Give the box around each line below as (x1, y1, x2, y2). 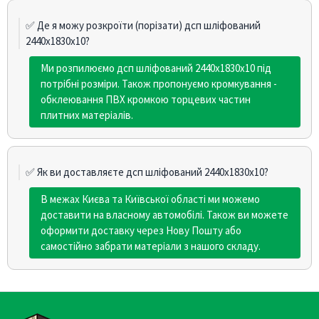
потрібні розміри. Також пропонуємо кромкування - (41, 76, 277, 90)
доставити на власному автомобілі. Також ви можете (41, 207, 288, 221)
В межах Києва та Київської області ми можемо (41, 192, 260, 206)
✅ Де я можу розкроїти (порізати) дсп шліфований (26, 18, 261, 32)
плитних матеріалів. (41, 108, 133, 122)
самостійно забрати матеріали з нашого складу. (41, 239, 261, 253)
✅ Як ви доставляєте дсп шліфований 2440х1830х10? (26, 164, 268, 179)
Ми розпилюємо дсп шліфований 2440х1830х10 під (41, 61, 271, 75)
